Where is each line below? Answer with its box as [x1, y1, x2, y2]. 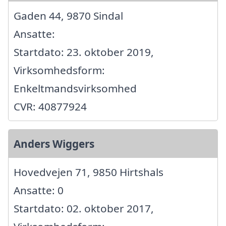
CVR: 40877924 [14, 99, 87, 114]
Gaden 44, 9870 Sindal [14, 8, 123, 23]
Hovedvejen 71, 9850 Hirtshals [14, 164, 163, 179]
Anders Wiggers [14, 136, 94, 151]
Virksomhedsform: [14, 63, 105, 77]
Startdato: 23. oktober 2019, [14, 44, 154, 59]
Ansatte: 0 [14, 183, 64, 197]
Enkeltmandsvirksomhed [14, 81, 137, 95]
